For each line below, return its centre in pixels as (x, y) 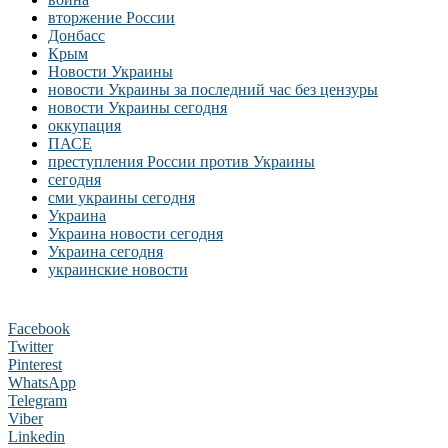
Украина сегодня (105, 251)
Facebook (39, 328)
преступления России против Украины (181, 161)
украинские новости (118, 269)
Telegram (37, 400)
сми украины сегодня (121, 197)
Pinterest (35, 364)
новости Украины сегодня (137, 107)
